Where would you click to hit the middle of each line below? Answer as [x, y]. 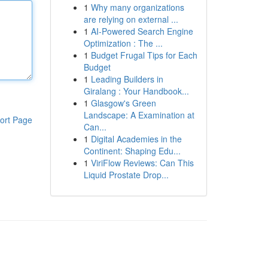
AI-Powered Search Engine [142, 31]
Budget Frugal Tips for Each [144, 55]
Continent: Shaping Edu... [132, 151]
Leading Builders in [127, 79]
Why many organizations [137, 7]
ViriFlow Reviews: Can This [142, 163]
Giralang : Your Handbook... [136, 91]
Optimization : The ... [123, 43]
